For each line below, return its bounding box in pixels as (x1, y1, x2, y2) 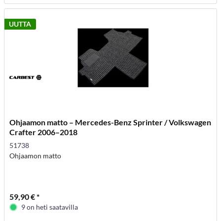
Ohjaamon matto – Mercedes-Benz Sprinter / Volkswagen (9, 117, 212, 127)
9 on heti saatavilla (21, 202, 78, 211)
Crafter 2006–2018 (9, 127, 78, 137)
